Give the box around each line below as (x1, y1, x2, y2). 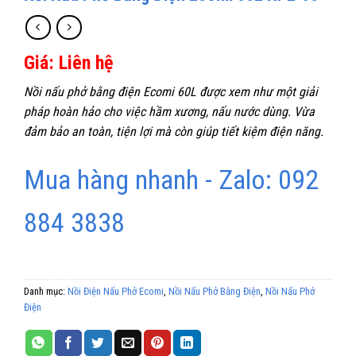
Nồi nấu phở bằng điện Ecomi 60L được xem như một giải (24, 83, 318, 99)
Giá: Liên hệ (24, 51, 113, 74)
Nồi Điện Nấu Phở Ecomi (68, 284, 164, 297)
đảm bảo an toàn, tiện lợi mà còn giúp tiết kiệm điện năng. (24, 123, 327, 139)
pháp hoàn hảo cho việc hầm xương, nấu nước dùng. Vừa (24, 103, 315, 119)
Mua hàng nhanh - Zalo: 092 (24, 163, 319, 195)
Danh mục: (24, 284, 68, 297)
